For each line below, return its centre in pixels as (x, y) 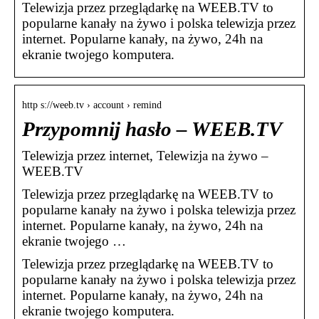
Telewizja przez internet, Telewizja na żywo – (145, 156)
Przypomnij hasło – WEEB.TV (152, 130)
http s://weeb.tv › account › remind (92, 105)
